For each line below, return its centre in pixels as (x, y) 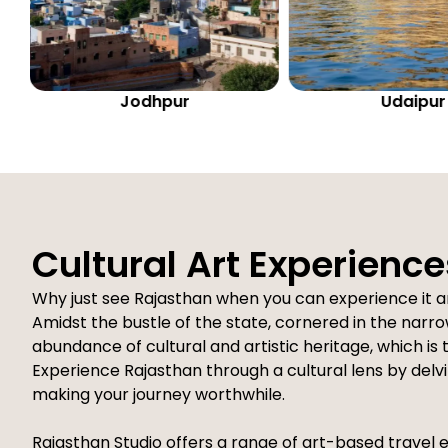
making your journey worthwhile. (158, 395)
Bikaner (413, 102)
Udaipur (154, 102)
